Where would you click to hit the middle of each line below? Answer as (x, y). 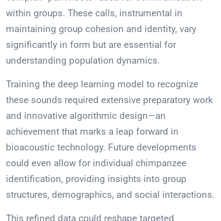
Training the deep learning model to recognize (102, 84)
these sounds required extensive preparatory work (110, 100)
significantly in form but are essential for (91, 45)
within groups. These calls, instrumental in (94, 13)
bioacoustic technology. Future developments (101, 147)
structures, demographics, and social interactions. (110, 195)
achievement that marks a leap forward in (92, 132)
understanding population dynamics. (83, 61)
